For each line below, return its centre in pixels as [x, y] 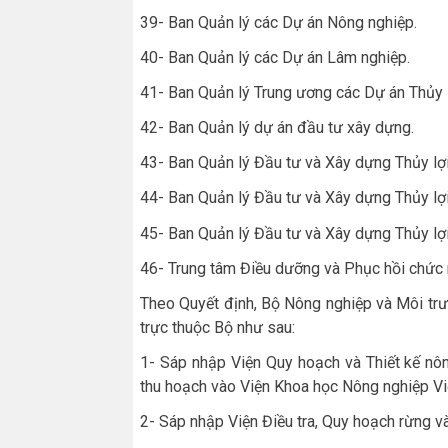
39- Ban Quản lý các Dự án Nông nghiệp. [278, 22]
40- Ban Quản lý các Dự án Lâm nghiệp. [275, 57]
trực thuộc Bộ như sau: [217, 327]
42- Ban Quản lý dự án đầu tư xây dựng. [277, 128]
